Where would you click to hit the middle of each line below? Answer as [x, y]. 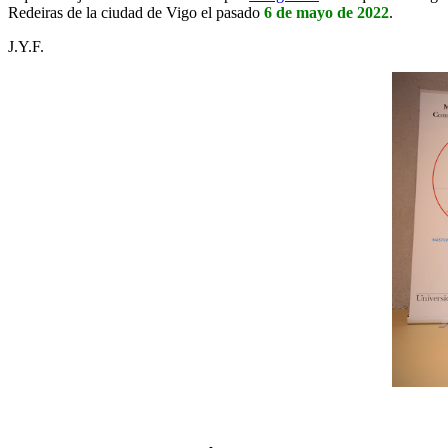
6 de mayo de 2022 [326, 13]
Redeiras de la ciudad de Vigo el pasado [136, 13]
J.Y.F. [26, 47]
